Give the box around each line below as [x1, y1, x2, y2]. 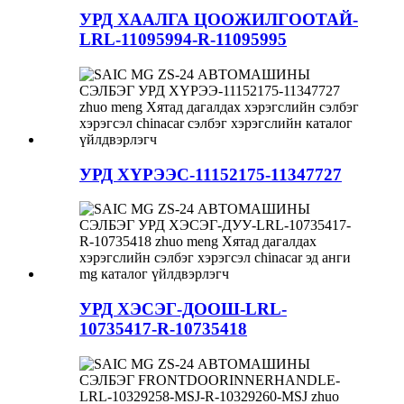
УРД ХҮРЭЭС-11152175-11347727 [79, 164, 342, 184]
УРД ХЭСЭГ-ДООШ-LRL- [79, 299, 287, 319]
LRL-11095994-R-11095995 [79, 30, 287, 50]
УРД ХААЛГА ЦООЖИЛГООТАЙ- [79, 10, 358, 30]
